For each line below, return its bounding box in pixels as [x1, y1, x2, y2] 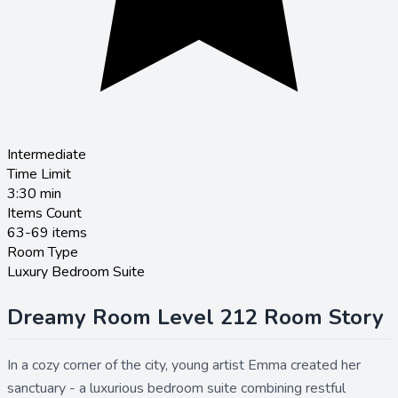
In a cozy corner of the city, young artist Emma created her [7, 354, 361, 375]
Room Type [7, 242, 78, 262]
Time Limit [7, 163, 71, 184]
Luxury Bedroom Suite [7, 261, 145, 282]
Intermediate [7, 144, 86, 164]
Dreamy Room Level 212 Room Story [7, 302, 384, 331]
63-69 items [7, 222, 87, 243]
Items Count [7, 203, 82, 223]
